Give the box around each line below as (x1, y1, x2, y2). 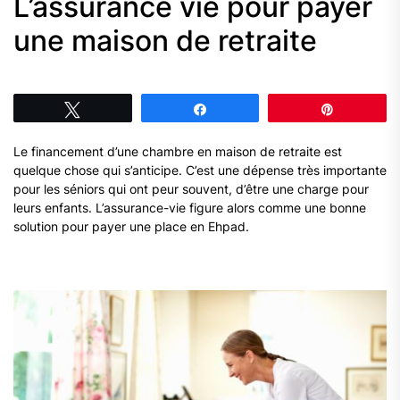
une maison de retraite (13, 22, 317, 58)
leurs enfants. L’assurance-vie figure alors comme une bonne (13, 199, 366, 215)
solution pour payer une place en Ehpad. (13, 218, 249, 234)
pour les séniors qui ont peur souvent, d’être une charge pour (13, 180, 369, 196)
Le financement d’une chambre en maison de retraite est (13, 143, 342, 159)
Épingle (346, 102, 386, 115)
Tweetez (91, 102, 137, 115)
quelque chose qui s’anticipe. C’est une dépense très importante (13, 162, 387, 178)
